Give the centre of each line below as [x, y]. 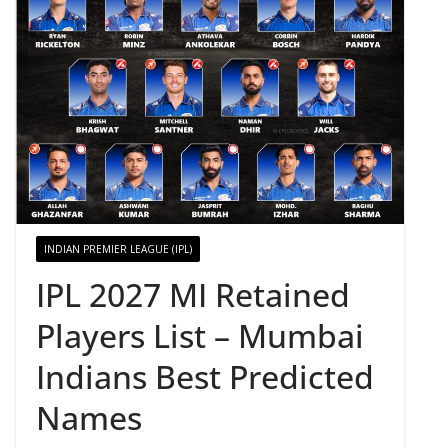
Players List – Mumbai [200, 335]
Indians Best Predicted [205, 376]
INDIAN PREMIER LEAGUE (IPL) [118, 248]
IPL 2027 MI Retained [193, 294]
